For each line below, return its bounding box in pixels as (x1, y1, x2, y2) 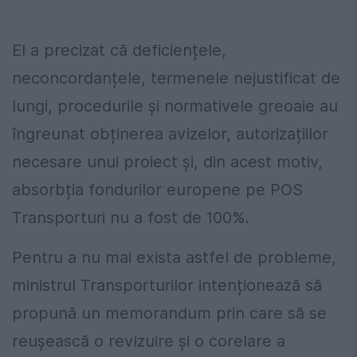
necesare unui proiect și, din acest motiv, (12, 152, 323, 172)
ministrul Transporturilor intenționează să (12, 276, 322, 296)
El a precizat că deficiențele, (12, 41, 226, 61)
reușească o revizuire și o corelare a (12, 331, 285, 351)
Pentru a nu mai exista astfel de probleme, (12, 248, 336, 268)
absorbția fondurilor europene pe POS (12, 180, 303, 200)
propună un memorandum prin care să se (12, 304, 327, 324)
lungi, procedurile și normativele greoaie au (12, 96, 338, 116)
